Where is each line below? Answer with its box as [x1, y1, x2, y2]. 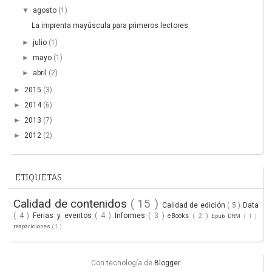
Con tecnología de [90, 258, 154, 267]
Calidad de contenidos [13, 196, 131, 211]
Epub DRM [211, 212, 243, 219]
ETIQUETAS [15, 171, 61, 182]
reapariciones [13, 222, 52, 229]
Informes [114, 211, 149, 220]
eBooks [168, 211, 193, 220]
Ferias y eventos [33, 211, 95, 220]
